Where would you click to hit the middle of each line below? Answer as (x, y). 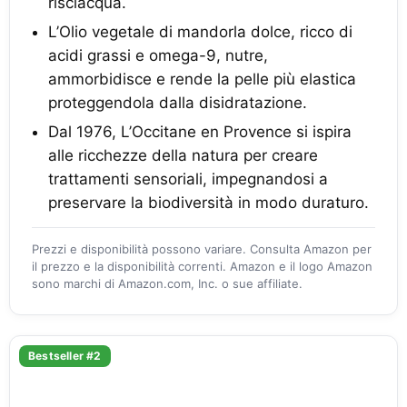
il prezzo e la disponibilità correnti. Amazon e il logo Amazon (202, 266)
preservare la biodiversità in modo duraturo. (208, 203)
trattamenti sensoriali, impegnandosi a (188, 179)
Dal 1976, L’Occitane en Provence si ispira (200, 132)
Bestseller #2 (65, 356)
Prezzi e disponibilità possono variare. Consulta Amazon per (202, 249)
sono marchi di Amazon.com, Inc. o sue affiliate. (167, 283)
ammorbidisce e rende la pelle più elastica (202, 79)
